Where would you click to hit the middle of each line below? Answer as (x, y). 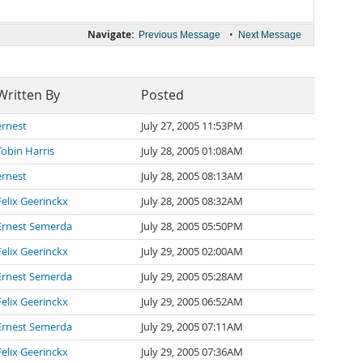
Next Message (270, 35)
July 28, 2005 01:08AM (192, 151)
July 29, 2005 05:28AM (192, 277)
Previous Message (179, 35)
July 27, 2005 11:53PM (192, 126)
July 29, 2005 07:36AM (192, 352)
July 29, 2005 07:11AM (192, 327)
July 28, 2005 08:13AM (192, 176)
